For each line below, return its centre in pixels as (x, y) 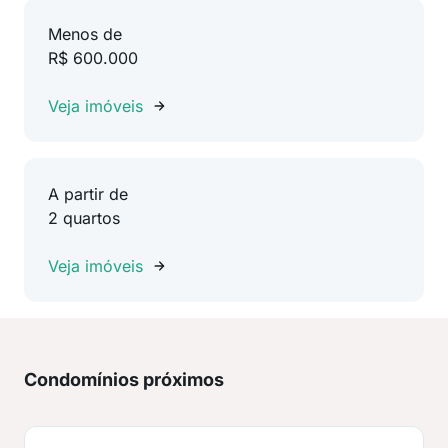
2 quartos (84, 218)
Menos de (85, 34)
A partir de (88, 194)
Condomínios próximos (124, 379)
